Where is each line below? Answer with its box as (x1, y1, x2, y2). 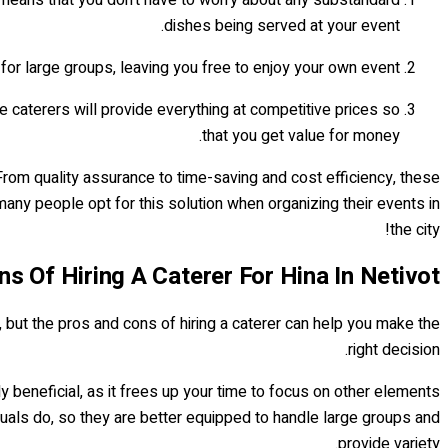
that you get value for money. (202, 123, 400, 148)
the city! (390, 217, 440, 242)
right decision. (348, 337, 440, 362)
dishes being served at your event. (164, 13, 400, 38)
